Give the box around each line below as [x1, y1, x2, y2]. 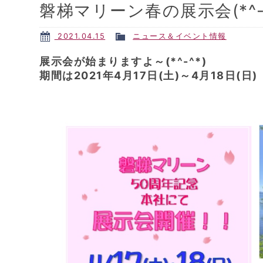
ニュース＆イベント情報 [133, 31, 227, 41]
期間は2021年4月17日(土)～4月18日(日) [39, 69, 258, 82]
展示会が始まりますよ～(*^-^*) [39, 55, 207, 68]
